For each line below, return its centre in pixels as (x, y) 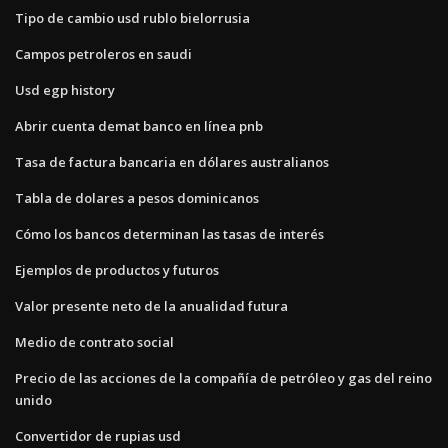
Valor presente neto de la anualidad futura (151, 305)
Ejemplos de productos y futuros (117, 269)
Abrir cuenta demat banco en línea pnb (139, 125)
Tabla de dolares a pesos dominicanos (137, 197)
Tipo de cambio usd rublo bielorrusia (132, 17)
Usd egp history (65, 89)
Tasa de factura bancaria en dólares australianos (172, 161)
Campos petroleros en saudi (103, 53)
